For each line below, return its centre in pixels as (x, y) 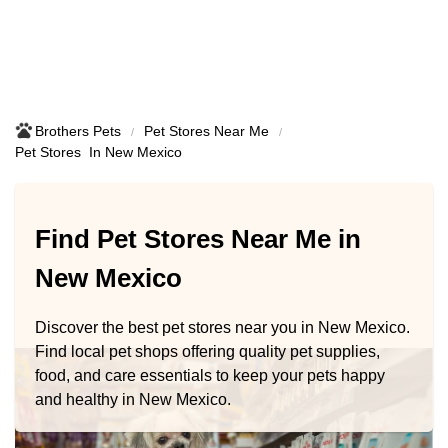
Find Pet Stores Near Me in (198, 239)
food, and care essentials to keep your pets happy (210, 375)
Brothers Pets (78, 131)
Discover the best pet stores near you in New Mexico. (222, 327)
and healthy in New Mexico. (133, 399)
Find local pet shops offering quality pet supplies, (207, 351)
